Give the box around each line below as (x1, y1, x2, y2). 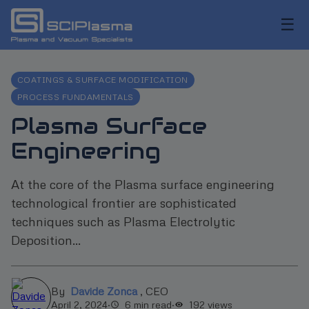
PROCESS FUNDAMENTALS (17, 91, 134, 102)
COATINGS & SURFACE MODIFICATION (17, 74, 188, 86)
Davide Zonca (70, 283, 137, 298)
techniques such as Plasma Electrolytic (11, 212, 235, 229)
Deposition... (11, 231, 81, 248)
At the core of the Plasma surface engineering (11, 175, 275, 192)
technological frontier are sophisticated (11, 194, 237, 210)
